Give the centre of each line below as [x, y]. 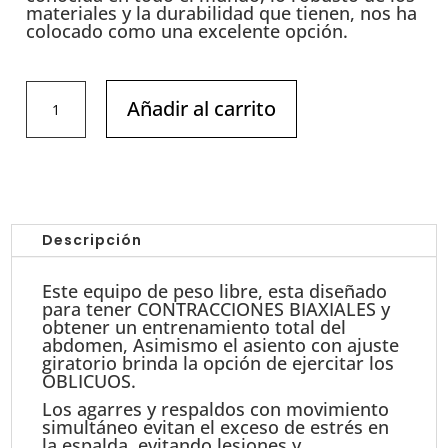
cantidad [55, 206]
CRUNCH [54, 114]
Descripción [92, 240]
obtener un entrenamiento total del [194, 327]
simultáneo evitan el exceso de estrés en [216, 427]
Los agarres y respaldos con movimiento [216, 409]
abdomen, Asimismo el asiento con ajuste [221, 345]
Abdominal [62, 137]
